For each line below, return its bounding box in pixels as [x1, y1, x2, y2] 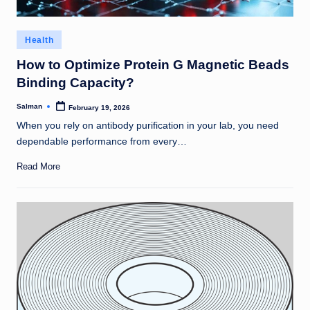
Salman [17, 102, 42, 111]
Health [25, 35, 54, 45]
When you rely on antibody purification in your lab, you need [17, 120, 279, 131]
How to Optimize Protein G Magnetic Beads [17, 57, 289, 72]
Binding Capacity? [17, 75, 134, 90]
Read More [17, 161, 60, 172]
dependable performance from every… [17, 136, 187, 147]
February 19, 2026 [69, 103, 131, 111]
